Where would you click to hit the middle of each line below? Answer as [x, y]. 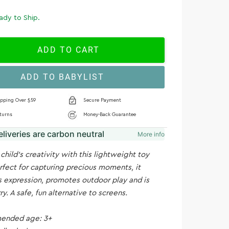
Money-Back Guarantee [110, 115]
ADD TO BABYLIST [62, 77]
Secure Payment [102, 100]
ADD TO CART [69, 50]
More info [151, 134]
